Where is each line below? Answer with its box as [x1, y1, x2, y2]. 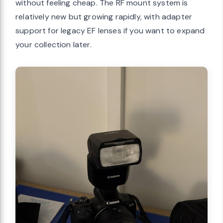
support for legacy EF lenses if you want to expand [15, 25, 205, 36]
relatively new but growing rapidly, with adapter [15, 11, 193, 22]
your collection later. [15, 39, 92, 50]
